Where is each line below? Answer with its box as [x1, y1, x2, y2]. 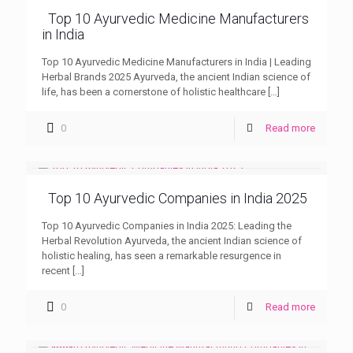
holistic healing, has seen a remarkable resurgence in [42, 250, 281, 262]
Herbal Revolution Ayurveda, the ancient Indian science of [42, 235, 302, 247]
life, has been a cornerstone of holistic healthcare [42, 86, 266, 98]
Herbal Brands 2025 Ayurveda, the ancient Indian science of [42, 71, 310, 84]
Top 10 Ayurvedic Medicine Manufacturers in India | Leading [42, 56, 311, 69]
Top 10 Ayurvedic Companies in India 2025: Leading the [42, 220, 292, 232]
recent [42, 265, 70, 277]
